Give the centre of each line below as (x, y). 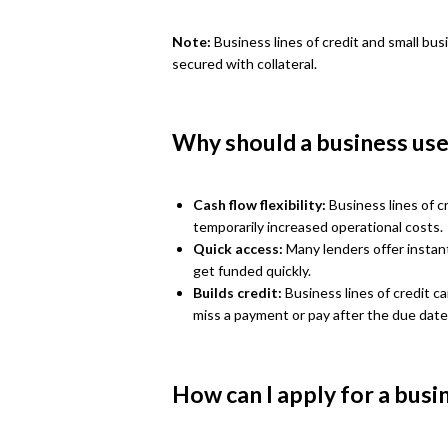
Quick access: (238, 248)
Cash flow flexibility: (259, 204)
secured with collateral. (244, 64)
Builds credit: (237, 292)
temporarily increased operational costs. (318, 226)
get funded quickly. (252, 270)
